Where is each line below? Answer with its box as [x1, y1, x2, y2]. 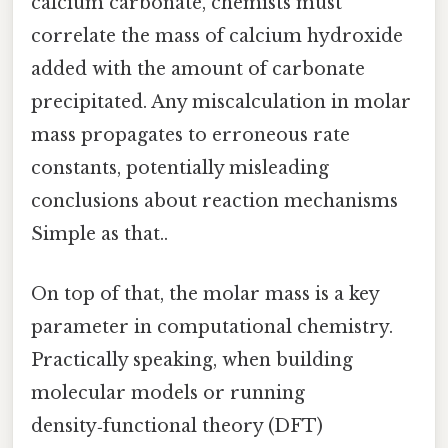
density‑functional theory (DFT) [31, 414, 323, 437]
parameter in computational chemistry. [31, 315, 393, 338]
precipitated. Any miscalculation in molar [31, 91, 411, 114]
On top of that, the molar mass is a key [31, 282, 379, 305]
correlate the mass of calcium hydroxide [31, 25, 403, 48]
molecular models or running [31, 381, 305, 404]
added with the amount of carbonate [31, 58, 365, 81]
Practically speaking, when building [31, 348, 353, 371]
